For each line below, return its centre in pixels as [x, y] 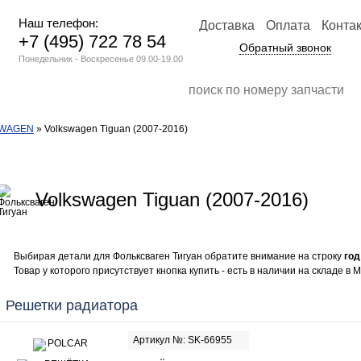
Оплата [288, 25]
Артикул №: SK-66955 [183, 340]
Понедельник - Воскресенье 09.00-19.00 [101, 59]
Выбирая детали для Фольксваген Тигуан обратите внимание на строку [179, 256]
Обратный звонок [285, 48]
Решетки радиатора [72, 305]
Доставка [227, 25]
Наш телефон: [58, 23]
